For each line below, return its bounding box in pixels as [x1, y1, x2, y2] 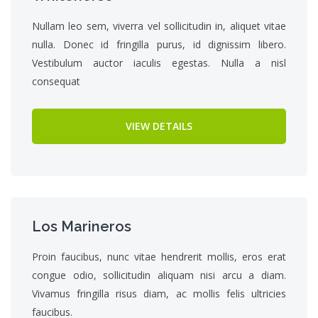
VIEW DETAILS [126, 119, 192, 133]
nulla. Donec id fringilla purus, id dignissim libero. [32, 38, 286, 51]
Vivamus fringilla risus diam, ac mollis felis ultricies [32, 287, 286, 300]
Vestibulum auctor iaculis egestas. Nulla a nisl [32, 56, 286, 70]
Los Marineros [32, 218, 131, 235]
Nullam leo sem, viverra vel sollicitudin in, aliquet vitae [32, 19, 286, 33]
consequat [32, 75, 80, 88]
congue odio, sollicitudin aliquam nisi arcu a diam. [32, 268, 286, 282]
